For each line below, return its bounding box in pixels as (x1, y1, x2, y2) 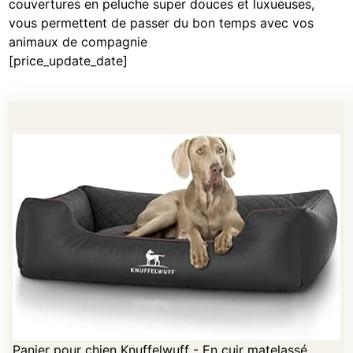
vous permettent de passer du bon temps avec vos (9, 15, 314, 32)
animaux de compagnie (9, 34, 148, 50)
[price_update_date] (9, 53, 128, 69)
